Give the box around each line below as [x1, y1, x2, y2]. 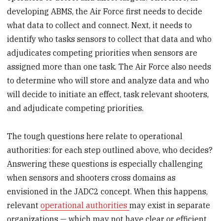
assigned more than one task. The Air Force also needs [7, 62, 212, 72]
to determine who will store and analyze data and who [7, 75, 210, 86]
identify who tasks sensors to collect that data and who [7, 34, 212, 44]
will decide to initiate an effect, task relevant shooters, [7, 89, 209, 100]
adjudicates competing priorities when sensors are [7, 48, 198, 58]
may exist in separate [129, 200, 211, 211]
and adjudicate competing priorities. [7, 103, 144, 113]
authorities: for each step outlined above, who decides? [7, 145, 213, 155]
